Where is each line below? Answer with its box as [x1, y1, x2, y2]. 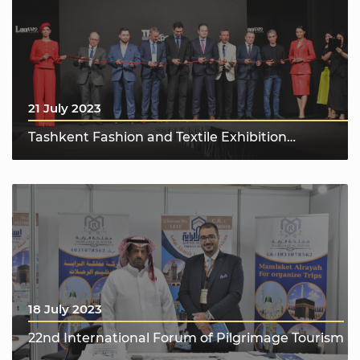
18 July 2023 [28, 301, 102, 317]
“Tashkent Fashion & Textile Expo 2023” [28, 149, 282, 164]
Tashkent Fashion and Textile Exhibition [28, 129, 287, 145]
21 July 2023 [28, 100, 101, 116]
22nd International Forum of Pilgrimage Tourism [28, 330, 344, 346]
